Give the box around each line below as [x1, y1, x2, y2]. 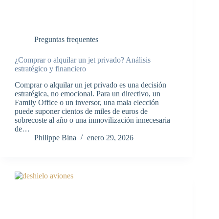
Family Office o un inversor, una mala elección [15, 98, 159, 107]
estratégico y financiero [15, 65, 86, 73]
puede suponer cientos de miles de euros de [15, 107, 148, 116]
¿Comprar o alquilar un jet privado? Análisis [15, 56, 151, 65]
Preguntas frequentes [34, 35, 98, 44]
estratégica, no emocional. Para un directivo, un [15, 89, 160, 98]
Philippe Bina [34, 133, 76, 142]
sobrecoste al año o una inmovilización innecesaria [15, 116, 170, 125]
